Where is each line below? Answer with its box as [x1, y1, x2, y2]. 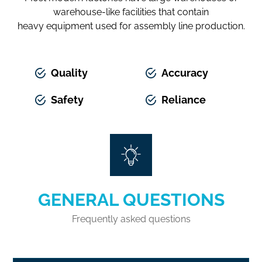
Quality [50, 66, 88, 79]
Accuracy [161, 66, 209, 79]
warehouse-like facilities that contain [53, 6, 209, 18]
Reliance [161, 93, 206, 106]
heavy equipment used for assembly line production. [17, 20, 245, 32]
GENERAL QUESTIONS [37, 189, 225, 210]
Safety [50, 93, 84, 106]
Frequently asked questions [71, 213, 191, 225]
